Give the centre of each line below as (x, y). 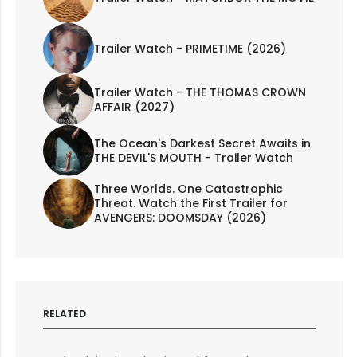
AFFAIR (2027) (134, 106)
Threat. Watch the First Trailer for (190, 203)
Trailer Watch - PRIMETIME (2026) (190, 48)
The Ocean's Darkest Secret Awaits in (202, 143)
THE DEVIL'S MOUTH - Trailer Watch (193, 157)
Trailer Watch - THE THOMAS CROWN (200, 92)
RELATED (64, 313)
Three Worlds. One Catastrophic (188, 188)
